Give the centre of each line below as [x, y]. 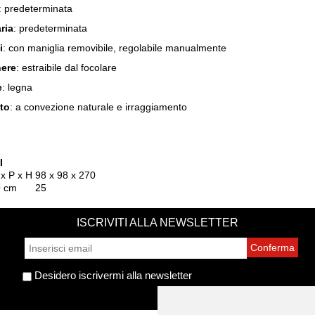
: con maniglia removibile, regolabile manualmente [115, 48]
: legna [17, 87]
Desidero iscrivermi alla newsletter [111, 275]
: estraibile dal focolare [66, 67]
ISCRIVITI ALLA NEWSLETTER [157, 223]
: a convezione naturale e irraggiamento [98, 107]
